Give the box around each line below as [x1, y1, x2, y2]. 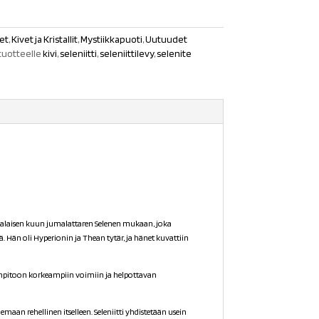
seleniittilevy [100, 48, 155, 60]
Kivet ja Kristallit [11, 33, 78, 46]
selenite [157, 48, 192, 60]
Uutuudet [145, 33, 188, 46]
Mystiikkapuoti [80, 33, 143, 46]
